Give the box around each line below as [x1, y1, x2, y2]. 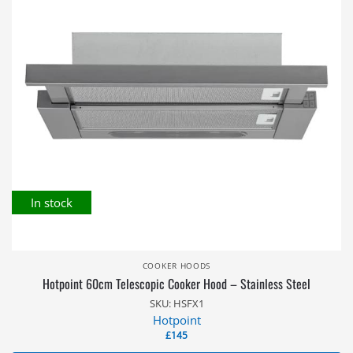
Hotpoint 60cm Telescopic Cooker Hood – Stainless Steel [43, 274, 310, 293]
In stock [31, 194, 72, 210]
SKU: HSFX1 [149, 296, 204, 310]
